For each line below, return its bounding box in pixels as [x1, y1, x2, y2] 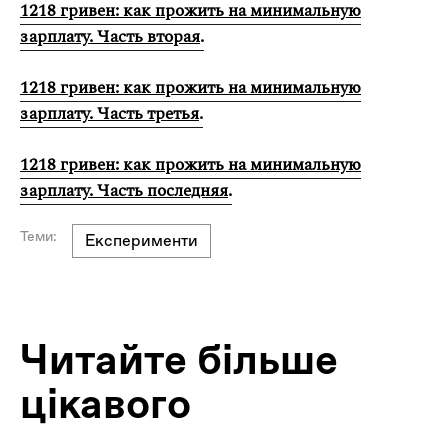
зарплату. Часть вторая [20, 23, 200, 50]
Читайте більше [20, 334, 338, 384]
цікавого [20, 378, 191, 428]
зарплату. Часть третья [20, 100, 199, 127]
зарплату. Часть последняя [20, 177, 228, 204]
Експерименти [85, 230, 198, 250]
